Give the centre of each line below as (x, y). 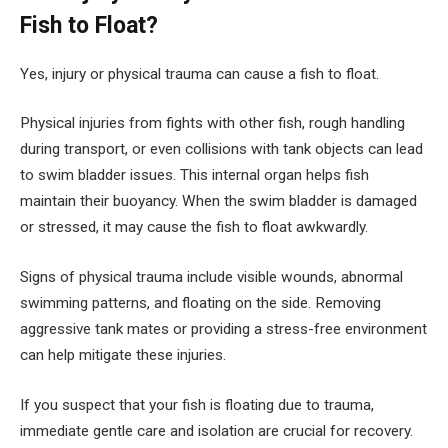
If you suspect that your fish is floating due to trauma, (197, 404)
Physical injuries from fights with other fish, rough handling (212, 123)
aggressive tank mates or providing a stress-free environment (223, 329)
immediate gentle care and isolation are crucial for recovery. (216, 430)
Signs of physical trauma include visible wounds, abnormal (211, 277)
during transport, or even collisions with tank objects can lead (221, 149)
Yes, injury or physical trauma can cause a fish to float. (199, 73)
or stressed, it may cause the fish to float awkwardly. (194, 227)
